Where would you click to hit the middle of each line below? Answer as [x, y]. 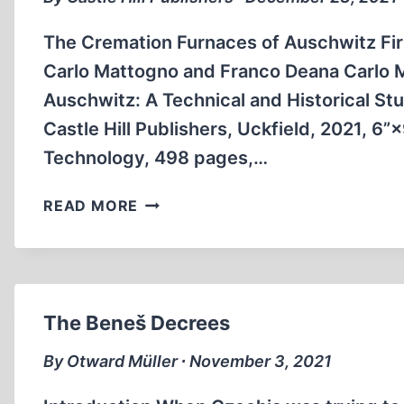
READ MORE [91, 206]
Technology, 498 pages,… [156, 158]
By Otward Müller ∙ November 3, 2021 [188, 361]
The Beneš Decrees [137, 323]
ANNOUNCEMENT [206, 223]
